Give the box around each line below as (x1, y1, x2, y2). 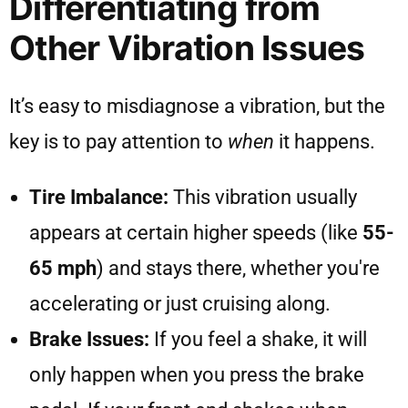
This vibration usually (168, 186, 357, 209)
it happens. (274, 130, 375, 154)
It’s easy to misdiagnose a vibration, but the (9, 95, 385, 118)
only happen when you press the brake (29, 363, 364, 387)
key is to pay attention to (9, 130, 228, 154)
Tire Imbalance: (29, 186, 168, 209)
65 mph (29, 257, 97, 280)
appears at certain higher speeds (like (29, 221, 362, 245)
